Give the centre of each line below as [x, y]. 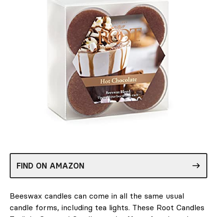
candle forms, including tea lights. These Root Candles [107, 207]
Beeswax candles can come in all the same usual [97, 195]
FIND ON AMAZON [50, 165]
